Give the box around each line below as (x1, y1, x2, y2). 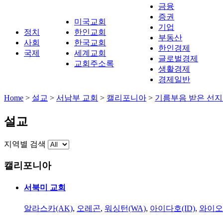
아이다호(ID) (150, 204, 195, 213)
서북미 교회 (24, 183, 66, 192)
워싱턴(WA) (105, 204, 146, 213)
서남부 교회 (56, 94, 98, 102)
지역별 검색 (4, 139, 46, 148)
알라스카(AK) (24, 204, 73, 213)
